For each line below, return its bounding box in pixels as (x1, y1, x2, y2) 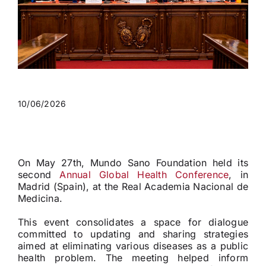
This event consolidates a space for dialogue (17, 216, 249, 229)
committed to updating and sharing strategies (17, 228, 249, 240)
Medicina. (17, 192, 63, 205)
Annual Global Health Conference (59, 169, 229, 181)
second (17, 169, 60, 181)
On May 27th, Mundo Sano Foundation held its (17, 157, 249, 169)
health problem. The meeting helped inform (17, 252, 249, 264)
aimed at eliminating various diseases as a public (17, 240, 249, 252)
